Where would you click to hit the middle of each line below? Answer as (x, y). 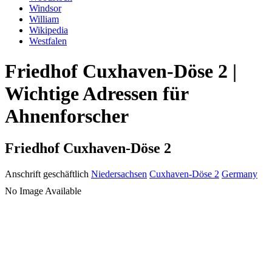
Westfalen (48, 41)
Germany (240, 174)
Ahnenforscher (67, 116)
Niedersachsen (119, 174)
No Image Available (43, 191)
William (44, 19)
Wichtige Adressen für (97, 93)
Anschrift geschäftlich (47, 174)
